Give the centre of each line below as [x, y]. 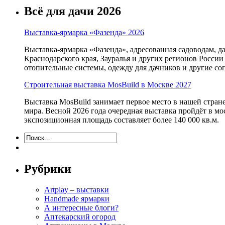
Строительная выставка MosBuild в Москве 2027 [108, 84]
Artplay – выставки [77, 190]
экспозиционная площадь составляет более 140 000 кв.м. [122, 120]
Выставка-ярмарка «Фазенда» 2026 [84, 32]
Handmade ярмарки [77, 199]
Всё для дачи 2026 [73, 11]
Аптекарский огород [80, 217]
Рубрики [48, 168]
